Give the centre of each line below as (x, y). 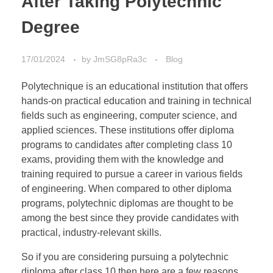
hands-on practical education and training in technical (136, 101)
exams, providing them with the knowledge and (122, 159)
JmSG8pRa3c (121, 59)
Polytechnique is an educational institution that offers (135, 86)
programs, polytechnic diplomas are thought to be (127, 203)
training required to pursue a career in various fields (132, 174)
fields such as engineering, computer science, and (129, 115)
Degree (53, 27)
